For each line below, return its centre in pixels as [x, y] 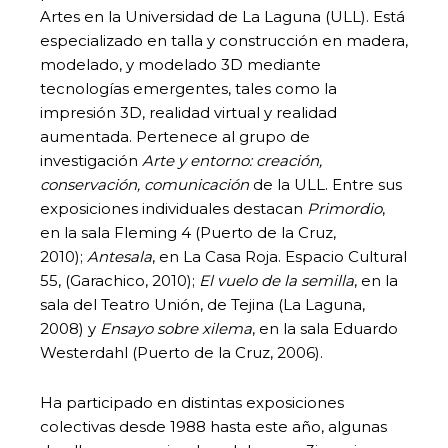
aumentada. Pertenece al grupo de [175, 136]
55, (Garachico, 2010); [119, 280]
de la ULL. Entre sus [325, 184]
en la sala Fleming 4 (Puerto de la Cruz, [188, 232]
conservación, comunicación [144, 184]
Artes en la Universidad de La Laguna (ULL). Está [222, 16]
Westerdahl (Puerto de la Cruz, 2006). [181, 352]
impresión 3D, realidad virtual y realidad [188, 112]
